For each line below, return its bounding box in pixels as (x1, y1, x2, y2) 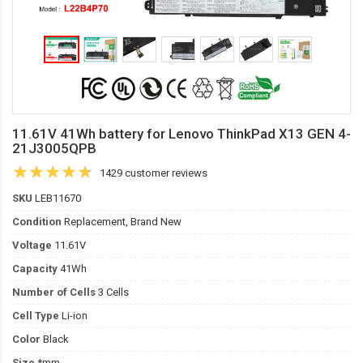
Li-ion (59, 310, 88, 322)
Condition (12, 216, 62, 228)
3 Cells (96, 286, 129, 298)
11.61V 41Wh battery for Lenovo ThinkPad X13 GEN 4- (12, 126, 351, 142)
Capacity (12, 263, 58, 275)
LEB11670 (32, 192, 81, 204)
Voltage (12, 239, 52, 251)
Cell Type (12, 310, 59, 322)
